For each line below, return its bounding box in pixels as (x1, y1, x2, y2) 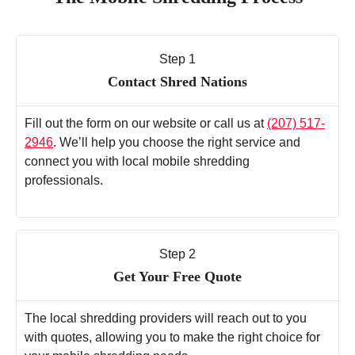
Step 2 (159, 247, 196, 261)
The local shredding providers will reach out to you (25, 311, 307, 326)
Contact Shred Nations (108, 74, 247, 90)
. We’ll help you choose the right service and (53, 136, 300, 150)
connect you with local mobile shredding (25, 155, 250, 169)
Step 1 (159, 52, 196, 67)
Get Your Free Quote (113, 269, 242, 285)
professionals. (25, 174, 103, 188)
